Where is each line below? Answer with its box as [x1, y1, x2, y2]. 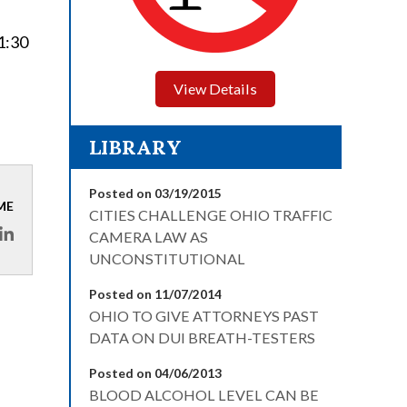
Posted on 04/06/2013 [89, 365, 222, 381]
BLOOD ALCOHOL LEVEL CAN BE [89, 386, 319, 403]
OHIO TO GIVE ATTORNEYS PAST [89, 307, 319, 324]
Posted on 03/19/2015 [89, 185, 222, 201]
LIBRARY [89, 134, 182, 160]
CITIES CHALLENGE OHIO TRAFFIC [89, 206, 333, 223]
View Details [174, 80, 257, 97]
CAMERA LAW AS [89, 228, 208, 245]
